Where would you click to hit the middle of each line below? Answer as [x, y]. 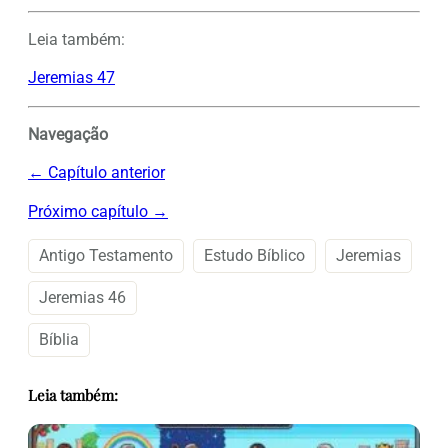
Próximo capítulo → [98, 211]
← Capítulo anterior [96, 173]
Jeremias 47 [71, 78]
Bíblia [59, 339]
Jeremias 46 [82, 297]
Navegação [68, 134]
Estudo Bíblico [254, 255]
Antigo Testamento [106, 255]
